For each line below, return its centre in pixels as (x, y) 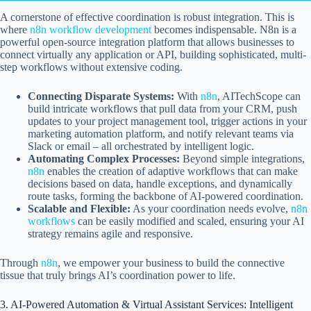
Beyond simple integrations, (242, 158)
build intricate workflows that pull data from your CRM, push (162, 108)
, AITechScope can (259, 96)
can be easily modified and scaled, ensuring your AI (190, 221)
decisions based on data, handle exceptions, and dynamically (160, 183)
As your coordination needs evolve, (211, 208)
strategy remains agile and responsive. (110, 233)
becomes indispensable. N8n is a (224, 29)
